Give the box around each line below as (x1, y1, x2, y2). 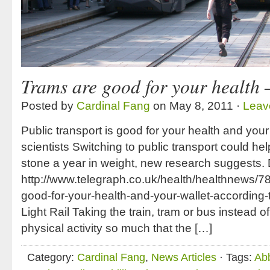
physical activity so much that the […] (21, 222, 212, 234)
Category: (27, 251, 77, 263)
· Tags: (216, 251, 254, 263)
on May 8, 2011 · (150, 99, 243, 112)
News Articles (151, 251, 216, 263)
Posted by (21, 99, 77, 112)
